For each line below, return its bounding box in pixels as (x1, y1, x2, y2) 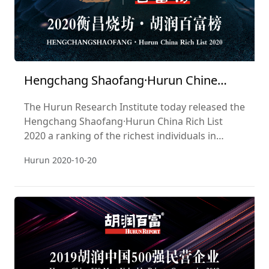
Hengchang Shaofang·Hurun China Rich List (24, 115, 223, 128)
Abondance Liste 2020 (24, 91, 145, 108)
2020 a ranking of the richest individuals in (24, 129, 216, 143)
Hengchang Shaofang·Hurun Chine (24, 72, 217, 89)
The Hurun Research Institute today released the (24, 100, 245, 114)
